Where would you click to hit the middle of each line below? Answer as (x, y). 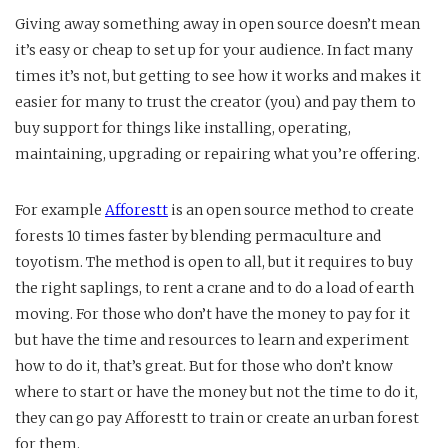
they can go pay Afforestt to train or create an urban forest (217, 418)
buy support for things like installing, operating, (183, 128)
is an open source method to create (291, 210)
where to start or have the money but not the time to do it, (216, 392)
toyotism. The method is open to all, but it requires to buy (214, 262)
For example (60, 210)
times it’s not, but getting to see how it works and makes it (218, 76)
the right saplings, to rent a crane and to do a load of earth (214, 288)
